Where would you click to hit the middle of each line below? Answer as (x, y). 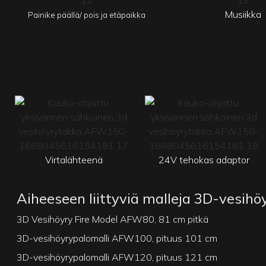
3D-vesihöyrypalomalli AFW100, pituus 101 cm (117, 238)
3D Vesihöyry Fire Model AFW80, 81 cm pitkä (113, 219)
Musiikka (243, 14)
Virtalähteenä (74, 159)
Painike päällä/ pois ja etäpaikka (87, 15)
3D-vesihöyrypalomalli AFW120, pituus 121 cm (117, 257)
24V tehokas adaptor (204, 159)
